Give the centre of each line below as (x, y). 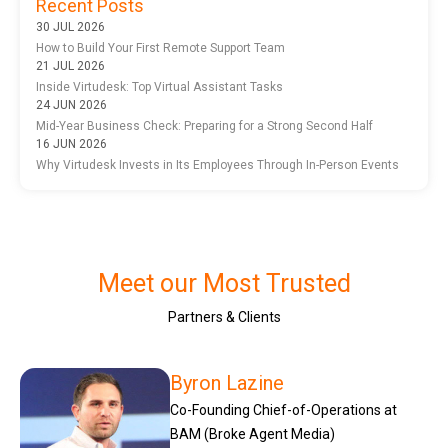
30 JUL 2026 (70, 27)
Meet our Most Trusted (224, 284)
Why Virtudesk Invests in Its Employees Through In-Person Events (217, 165)
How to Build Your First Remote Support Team (160, 48)
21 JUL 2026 (70, 66)
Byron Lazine (227, 383)
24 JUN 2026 (71, 105)
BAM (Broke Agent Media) (252, 434)
